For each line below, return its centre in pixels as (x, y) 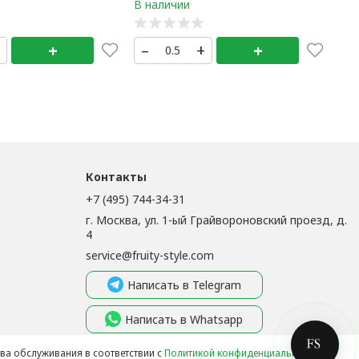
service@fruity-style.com (150, 256)
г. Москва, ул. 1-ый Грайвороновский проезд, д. (217, 220)
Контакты (117, 177)
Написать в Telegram (184, 284)
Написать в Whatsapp (184, 319)
